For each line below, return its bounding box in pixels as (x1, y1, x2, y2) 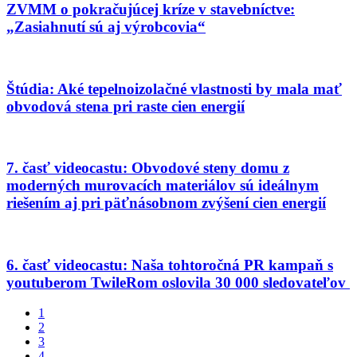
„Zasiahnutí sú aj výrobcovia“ (6, 18, 206, 36)
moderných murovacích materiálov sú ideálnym (6, 177, 319, 194)
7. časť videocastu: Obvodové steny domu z (6, 159, 289, 177)
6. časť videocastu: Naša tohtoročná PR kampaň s (6, 256, 333, 273)
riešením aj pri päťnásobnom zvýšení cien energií (6, 194, 326, 212)
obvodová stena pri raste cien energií (6, 97, 245, 115)
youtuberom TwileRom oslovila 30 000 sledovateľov (6, 273, 350, 291)
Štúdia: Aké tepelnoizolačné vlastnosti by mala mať (6, 80, 342, 97)
